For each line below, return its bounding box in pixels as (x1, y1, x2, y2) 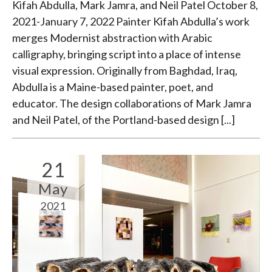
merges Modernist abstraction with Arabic (12, 31, 212, 45)
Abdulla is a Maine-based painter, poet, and (12, 80, 213, 94)
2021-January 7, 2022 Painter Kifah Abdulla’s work (12, 15, 250, 29)
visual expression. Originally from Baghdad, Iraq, (12, 64, 237, 78)
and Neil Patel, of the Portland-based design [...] (12, 113, 235, 127)
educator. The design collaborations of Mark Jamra (12, 97, 251, 110)
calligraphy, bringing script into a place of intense (12, 47, 241, 61)
